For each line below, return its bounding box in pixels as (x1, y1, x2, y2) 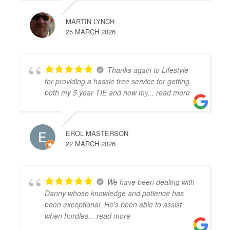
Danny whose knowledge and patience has (45, 187, 184, 198)
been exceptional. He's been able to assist (45, 199, 182, 209)
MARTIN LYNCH (66, 16, 115, 26)
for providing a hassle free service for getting (45, 75, 190, 86)
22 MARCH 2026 (66, 138, 116, 148)
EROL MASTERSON (66, 128, 129, 138)
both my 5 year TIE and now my (45, 87, 148, 98)
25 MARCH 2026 (66, 26, 116, 36)
